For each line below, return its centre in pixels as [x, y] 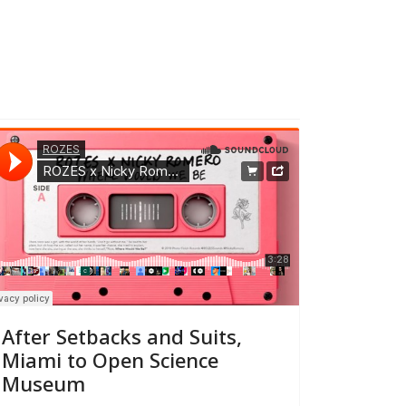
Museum [43, 383]
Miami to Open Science [110, 359]
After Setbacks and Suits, [122, 336]
